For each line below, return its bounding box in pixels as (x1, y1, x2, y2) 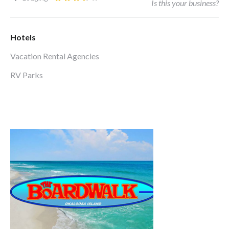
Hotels (10, 32, 36, 42)
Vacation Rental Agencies (10, 51, 99, 61)
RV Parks (10, 70, 43, 80)
